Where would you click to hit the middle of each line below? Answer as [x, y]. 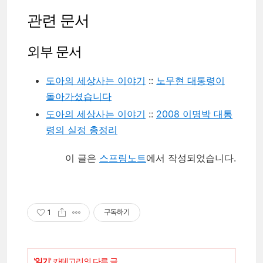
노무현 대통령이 [190, 80]
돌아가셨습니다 [79, 96]
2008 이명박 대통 [194, 114]
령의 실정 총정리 [82, 129]
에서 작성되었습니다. [191, 158]
